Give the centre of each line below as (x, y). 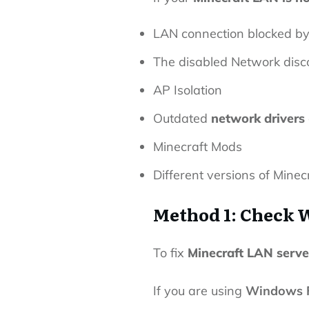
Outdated (182, 118)
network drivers (258, 118)
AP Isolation (188, 90)
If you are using (199, 291)
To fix (170, 253)
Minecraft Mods (198, 147)
